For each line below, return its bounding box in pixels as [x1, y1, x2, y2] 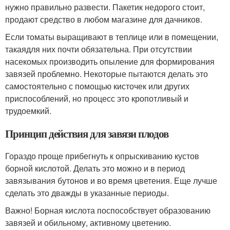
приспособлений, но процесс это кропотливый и [5, 92, 188, 104]
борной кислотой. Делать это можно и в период [5, 162, 185, 174]
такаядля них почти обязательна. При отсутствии [5, 43, 192, 55]
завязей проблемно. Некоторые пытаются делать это [5, 67, 208, 80]
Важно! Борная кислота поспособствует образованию [5, 204, 210, 216]
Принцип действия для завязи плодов [5, 125, 169, 141]
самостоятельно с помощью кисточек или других [5, 80, 189, 92]
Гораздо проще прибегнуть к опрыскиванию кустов [5, 149, 199, 162]
